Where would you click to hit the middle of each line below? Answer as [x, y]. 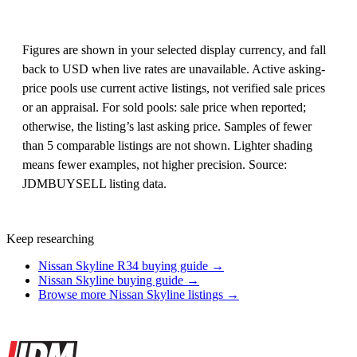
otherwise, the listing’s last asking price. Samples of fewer [167, 126]
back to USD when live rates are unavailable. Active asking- [174, 69]
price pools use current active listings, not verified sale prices [174, 88]
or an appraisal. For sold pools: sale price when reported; [164, 107]
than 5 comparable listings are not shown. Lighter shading [167, 145]
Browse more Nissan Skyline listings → [139, 294]
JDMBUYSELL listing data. [94, 183]
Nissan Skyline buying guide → [119, 280]
